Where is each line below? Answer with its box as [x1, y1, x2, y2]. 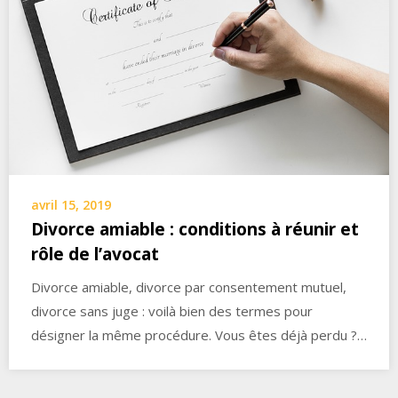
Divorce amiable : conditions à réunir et [31, 218, 359, 241]
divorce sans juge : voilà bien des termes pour [31, 302, 313, 320]
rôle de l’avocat [31, 243, 159, 266]
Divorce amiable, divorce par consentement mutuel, [31, 278, 346, 296]
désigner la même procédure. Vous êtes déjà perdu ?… [31, 326, 367, 344]
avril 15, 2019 [31, 196, 111, 213]
